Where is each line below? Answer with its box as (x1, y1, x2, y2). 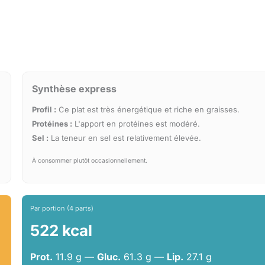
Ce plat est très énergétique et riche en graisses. (56, 105, 240, 115)
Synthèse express (32, 83, 117, 95)
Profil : (32, 105, 57, 115)
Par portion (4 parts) (30, 204, 94, 213)
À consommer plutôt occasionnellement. (32, 157, 148, 165)
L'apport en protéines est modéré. (72, 119, 201, 129)
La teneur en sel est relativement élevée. (49, 133, 202, 143)
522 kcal (30, 221, 93, 240)
